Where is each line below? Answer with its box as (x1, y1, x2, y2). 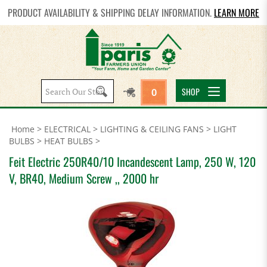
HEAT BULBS (44, 135, 93, 147)
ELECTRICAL (44, 123, 91, 135)
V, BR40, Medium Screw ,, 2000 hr (9, 169, 159, 187)
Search (76, 84, 104, 95)
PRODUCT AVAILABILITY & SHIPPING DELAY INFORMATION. (8, 5, 214, 20)
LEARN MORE (214, 5, 259, 20)
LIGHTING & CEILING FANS (100, 123, 204, 135)
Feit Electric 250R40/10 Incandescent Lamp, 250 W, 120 (9, 153, 256, 170)
